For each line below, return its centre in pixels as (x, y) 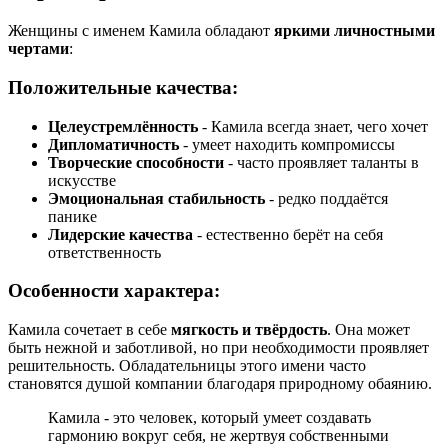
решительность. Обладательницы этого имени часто (187, 366)
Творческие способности (136, 162)
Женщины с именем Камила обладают (141, 31)
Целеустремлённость (123, 126)
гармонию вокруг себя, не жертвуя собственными (218, 436)
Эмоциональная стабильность (156, 198)
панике (72, 216)
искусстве (82, 180)
